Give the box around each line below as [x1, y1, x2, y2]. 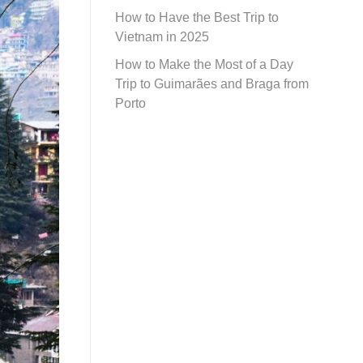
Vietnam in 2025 [115, 30, 209, 45]
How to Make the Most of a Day [115, 57, 293, 71]
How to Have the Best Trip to [115, 11, 279, 25]
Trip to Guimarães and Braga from [115, 76, 309, 91]
